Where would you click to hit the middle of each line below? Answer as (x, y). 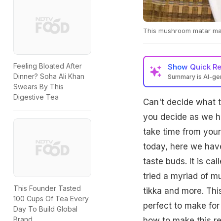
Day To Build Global (45, 209)
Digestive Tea (36, 97)
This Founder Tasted (47, 188)
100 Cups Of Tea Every (51, 198)
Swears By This (38, 87)
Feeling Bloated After (48, 66)
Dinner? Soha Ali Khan (49, 76)
